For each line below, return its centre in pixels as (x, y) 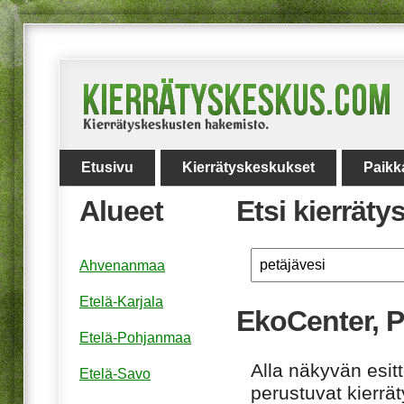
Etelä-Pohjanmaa (135, 338)
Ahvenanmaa (122, 266)
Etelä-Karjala (121, 302)
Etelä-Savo (115, 374)
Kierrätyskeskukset (248, 167)
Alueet (121, 211)
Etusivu (107, 167)
